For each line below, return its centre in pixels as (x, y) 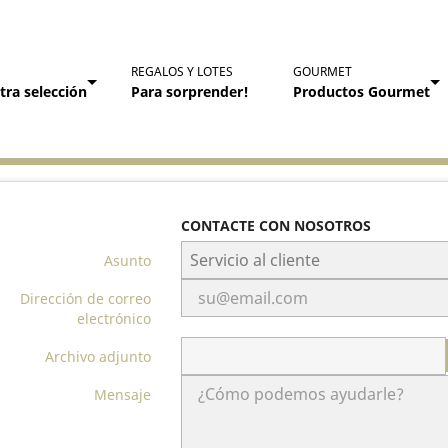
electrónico (114, 318)
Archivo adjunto (98, 356)
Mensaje (122, 394)
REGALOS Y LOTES (182, 71)
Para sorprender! (190, 91)
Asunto (127, 260)
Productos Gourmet (361, 91)
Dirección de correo (85, 298)
